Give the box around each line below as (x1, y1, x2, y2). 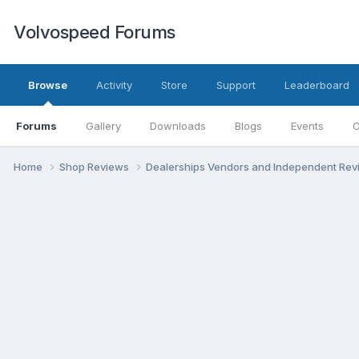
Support (216, 79, 256, 91)
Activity (96, 79, 132, 91)
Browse (28, 79, 67, 91)
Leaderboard (284, 79, 349, 91)
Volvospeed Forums (14, 22, 175, 42)
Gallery (86, 119, 121, 132)
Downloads (150, 119, 206, 132)
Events (291, 119, 324, 132)
